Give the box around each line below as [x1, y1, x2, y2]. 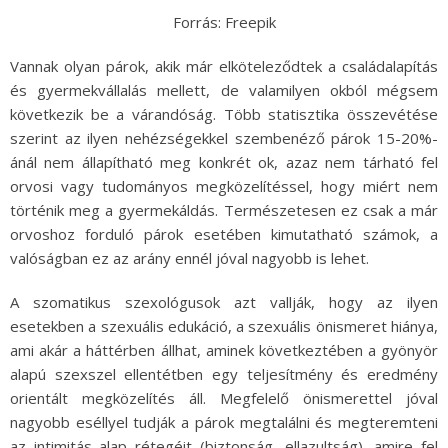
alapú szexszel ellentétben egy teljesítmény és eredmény [10, 364, 438, 385]
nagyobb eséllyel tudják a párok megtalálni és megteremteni [10, 412, 438, 433]
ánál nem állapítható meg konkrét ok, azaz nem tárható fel [10, 152, 438, 173]
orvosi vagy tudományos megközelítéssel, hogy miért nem [10, 176, 438, 197]
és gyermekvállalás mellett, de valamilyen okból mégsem [10, 80, 438, 101]
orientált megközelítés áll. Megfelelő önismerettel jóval [10, 388, 438, 409]
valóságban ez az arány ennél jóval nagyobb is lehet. [10, 248, 369, 269]
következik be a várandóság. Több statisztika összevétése [10, 104, 438, 125]
